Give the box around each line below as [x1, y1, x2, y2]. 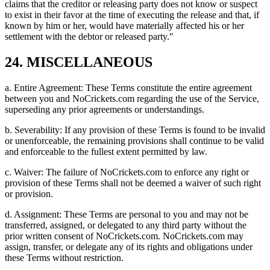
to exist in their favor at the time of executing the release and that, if [5, 10, 259, 20]
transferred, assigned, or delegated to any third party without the [5, 220, 246, 231]
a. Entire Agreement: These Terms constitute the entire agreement [5, 83, 252, 93]
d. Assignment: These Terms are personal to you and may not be [5, 209, 248, 220]
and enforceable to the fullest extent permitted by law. [5, 146, 207, 157]
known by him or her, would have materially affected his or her [5, 20, 244, 31]
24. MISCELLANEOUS [5, 54, 152, 71]
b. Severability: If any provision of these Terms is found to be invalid [5, 125, 265, 136]
